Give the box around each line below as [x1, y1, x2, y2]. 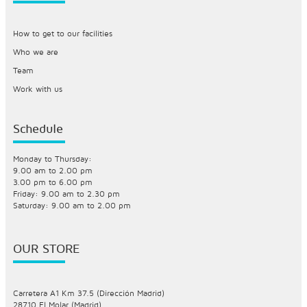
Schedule [12, 121, 63, 136]
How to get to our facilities [12, 27, 112, 38]
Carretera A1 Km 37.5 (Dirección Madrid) [12, 287, 164, 298]
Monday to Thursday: [12, 153, 92, 164]
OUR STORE [12, 241, 79, 256]
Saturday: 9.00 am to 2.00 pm [12, 199, 131, 210]
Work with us [12, 83, 62, 94]
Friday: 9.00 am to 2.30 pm [12, 188, 120, 199]
